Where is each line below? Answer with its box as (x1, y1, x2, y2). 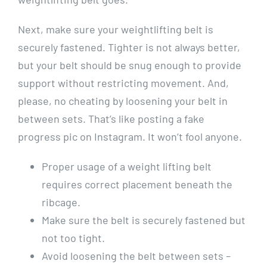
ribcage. (42, 195, 80, 209)
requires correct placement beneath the (42, 178, 232, 191)
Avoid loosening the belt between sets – (42, 249, 231, 263)
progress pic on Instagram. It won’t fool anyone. (18, 130, 242, 144)
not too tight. (42, 231, 105, 245)
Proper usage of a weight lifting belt (42, 160, 212, 173)
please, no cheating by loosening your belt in (18, 94, 228, 108)
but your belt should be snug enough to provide (18, 58, 241, 72)
